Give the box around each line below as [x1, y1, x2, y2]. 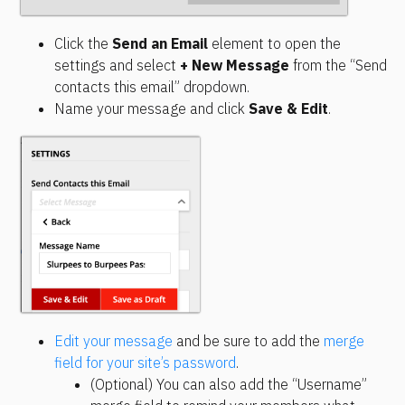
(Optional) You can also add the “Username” [90, 375, 367, 394]
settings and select [54, 56, 180, 75]
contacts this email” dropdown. [54, 78, 250, 97]
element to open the [208, 34, 341, 53]
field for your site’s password [54, 353, 236, 372]
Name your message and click [54, 99, 249, 118]
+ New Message [180, 56, 289, 75]
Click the [54, 34, 112, 53]
